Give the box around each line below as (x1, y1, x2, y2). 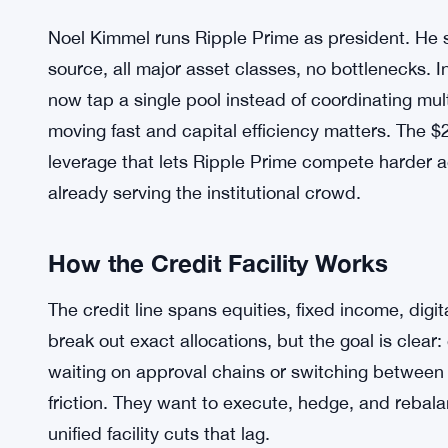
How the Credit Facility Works (48, 248, 388, 277)
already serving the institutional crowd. (48, 181, 361, 203)
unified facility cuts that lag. (48, 422, 270, 444)
